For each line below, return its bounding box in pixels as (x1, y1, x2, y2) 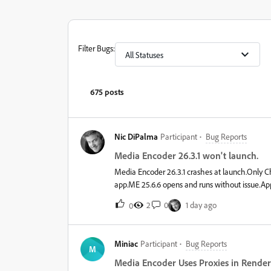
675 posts (90, 87, 124, 97)
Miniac (114, 238, 138, 249)
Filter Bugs (78, 43, 113, 53)
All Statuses (125, 49, 163, 60)
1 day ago (186, 200, 217, 210)
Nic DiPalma (114, 131, 158, 142)
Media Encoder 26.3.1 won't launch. (114, 149, 258, 162)
